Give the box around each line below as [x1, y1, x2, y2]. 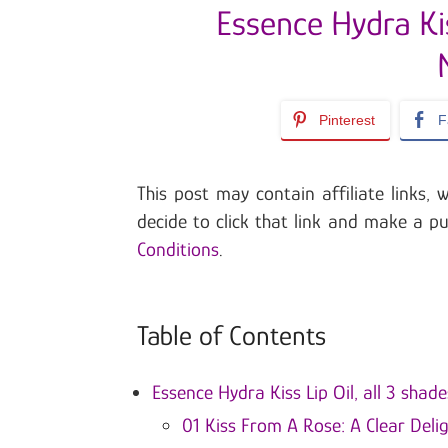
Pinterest [318, 112, 375, 129]
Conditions [137, 238, 219, 261]
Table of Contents [137, 320, 326, 352]
